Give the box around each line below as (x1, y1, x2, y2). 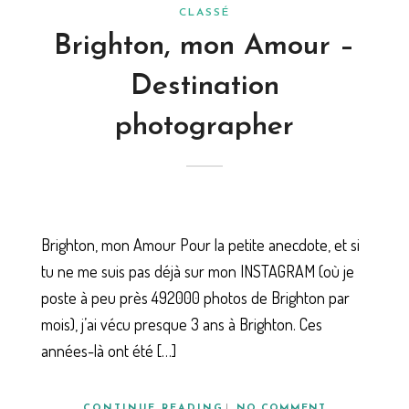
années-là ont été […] (41, 340, 176, 361)
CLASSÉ (179, 7, 230, 19)
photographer (115, 112, 294, 142)
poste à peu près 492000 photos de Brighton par (41, 287, 350, 308)
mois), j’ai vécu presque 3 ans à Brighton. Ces (41, 313, 322, 334)
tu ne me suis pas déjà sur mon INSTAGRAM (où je (41, 260, 354, 281)
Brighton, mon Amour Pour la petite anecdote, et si (41, 234, 360, 255)
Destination (130, 72, 279, 102)
